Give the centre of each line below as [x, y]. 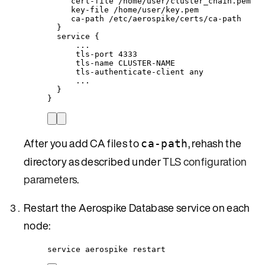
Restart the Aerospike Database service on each [137, 207]
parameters [51, 179]
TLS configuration [205, 161]
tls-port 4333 [106, 54]
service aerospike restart [106, 249]
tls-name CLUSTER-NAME [125, 63]
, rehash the [215, 143]
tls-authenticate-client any [140, 72]
